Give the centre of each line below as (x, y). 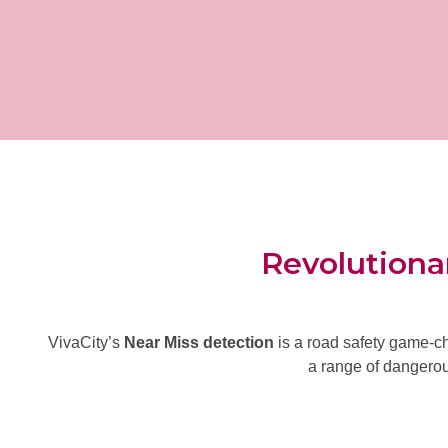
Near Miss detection (199, 343)
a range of (345, 367)
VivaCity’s (86, 343)
